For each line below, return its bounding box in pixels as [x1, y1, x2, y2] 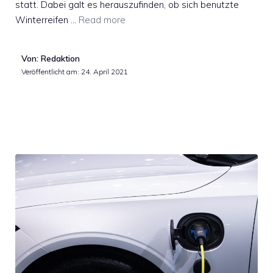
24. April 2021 [81, 66, 128, 76]
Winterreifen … [15, 13, 79, 26]
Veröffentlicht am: [21, 66, 81, 76]
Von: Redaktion [21, 52, 80, 64]
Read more [79, 13, 126, 26]
